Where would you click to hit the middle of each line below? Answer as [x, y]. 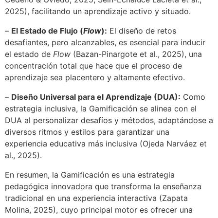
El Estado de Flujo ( [47, 31]
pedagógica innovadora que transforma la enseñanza [103, 186]
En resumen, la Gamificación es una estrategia [90, 175]
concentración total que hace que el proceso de [93, 66]
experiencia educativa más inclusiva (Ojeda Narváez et [106, 144]
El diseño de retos [142, 31]
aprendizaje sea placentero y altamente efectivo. [95, 77]
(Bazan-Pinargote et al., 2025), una [136, 54]
